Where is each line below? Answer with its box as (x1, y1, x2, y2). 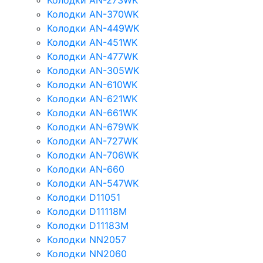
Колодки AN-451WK (47, 36, 137, 48)
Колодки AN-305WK (47, 65, 139, 76)
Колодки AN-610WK (47, 79, 137, 90)
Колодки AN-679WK (47, 121, 139, 133)
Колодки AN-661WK (47, 107, 137, 119)
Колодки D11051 (47, 191, 120, 203)
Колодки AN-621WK (47, 93, 137, 104)
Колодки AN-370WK (47, 8, 139, 20)
